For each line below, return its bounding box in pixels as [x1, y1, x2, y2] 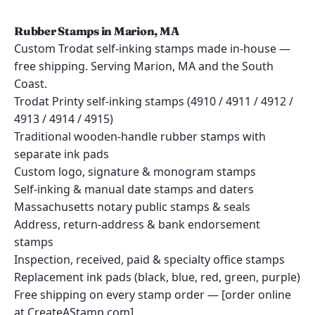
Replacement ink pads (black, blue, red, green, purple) [14, 269, 300, 285]
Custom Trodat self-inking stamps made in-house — [14, 41, 290, 56]
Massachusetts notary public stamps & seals [14, 199, 250, 214]
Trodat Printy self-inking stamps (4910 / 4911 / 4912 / [14, 94, 293, 109]
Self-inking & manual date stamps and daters [14, 181, 254, 197]
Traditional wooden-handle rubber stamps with [14, 129, 266, 144]
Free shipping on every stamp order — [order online [14, 287, 291, 302]
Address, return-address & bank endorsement [14, 217, 260, 232]
